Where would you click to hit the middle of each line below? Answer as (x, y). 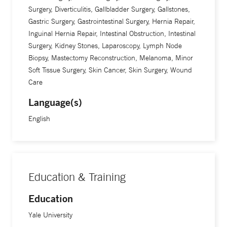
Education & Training (77, 177)
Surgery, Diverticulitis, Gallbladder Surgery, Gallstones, (109, 9)
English (39, 119)
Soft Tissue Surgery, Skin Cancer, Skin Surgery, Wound (110, 70)
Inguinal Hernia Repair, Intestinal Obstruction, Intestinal (112, 33)
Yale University (50, 215)
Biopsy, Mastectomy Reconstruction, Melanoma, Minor (111, 58)
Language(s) (55, 102)
